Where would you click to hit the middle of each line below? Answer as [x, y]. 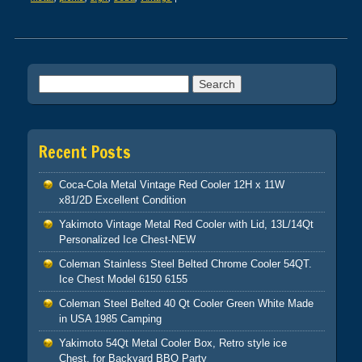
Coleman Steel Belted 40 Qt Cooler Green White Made [186, 303]
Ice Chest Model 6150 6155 [123, 279]
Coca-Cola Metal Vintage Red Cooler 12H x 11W [171, 184]
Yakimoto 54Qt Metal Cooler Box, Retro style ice [173, 343]
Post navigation [83, 57]
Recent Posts [84, 152]
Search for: [67, 83]
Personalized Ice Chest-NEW [127, 239]
